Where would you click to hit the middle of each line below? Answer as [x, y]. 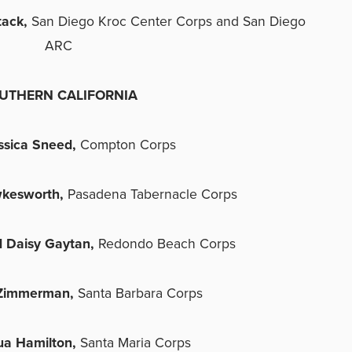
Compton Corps [128, 144]
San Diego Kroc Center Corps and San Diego [169, 20]
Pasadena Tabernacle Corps [152, 193]
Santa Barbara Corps [140, 292]
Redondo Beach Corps [167, 243]
